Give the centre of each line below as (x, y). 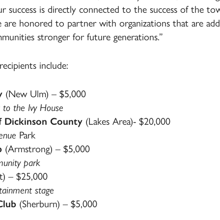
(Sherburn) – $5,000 (57, 204)
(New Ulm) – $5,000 (44, 94)
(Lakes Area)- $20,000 (126, 121)
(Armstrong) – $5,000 (46, 149)
